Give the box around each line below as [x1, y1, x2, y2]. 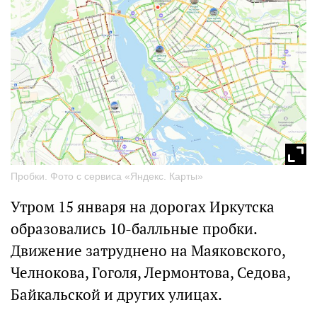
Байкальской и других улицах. [11, 284, 222, 304]
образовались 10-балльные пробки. [11, 219, 257, 238]
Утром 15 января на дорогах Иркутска [11, 197, 275, 217]
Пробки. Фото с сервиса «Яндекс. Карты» [11, 170, 203, 182]
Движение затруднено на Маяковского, [11, 241, 285, 260]
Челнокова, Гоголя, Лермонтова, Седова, [11, 263, 290, 282]
